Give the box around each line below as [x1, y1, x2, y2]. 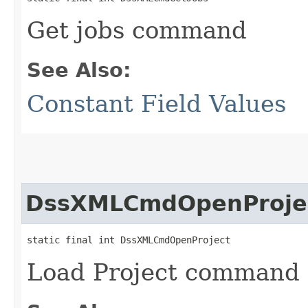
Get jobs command [27, 16, 247, 44]
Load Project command [27, 258, 300, 286]
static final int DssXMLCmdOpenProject [27, 234, 230, 245]
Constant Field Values [27, 89, 286, 118]
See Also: [27, 58, 131, 82]
